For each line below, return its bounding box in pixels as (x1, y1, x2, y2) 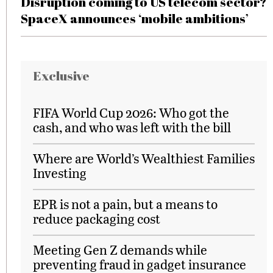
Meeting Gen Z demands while (33, 241, 207, 258)
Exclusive (33, 67, 90, 84)
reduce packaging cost (33, 210, 160, 227)
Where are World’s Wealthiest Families (33, 149, 255, 167)
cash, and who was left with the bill (33, 118, 231, 136)
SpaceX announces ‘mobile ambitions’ (21, 10, 249, 27)
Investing (33, 164, 87, 182)
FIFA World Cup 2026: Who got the (33, 104, 229, 121)
